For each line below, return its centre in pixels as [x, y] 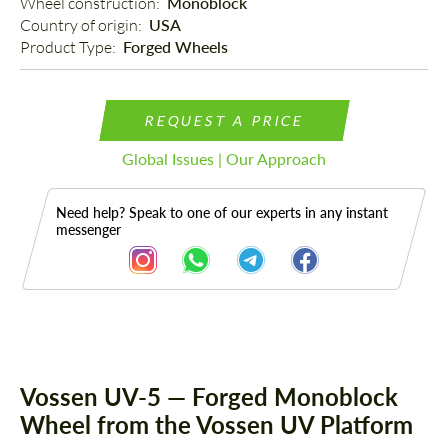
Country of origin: [82, 25]
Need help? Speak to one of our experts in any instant [222, 213]
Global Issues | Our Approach [224, 159]
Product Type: [69, 47]
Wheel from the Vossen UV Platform [216, 425]
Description [88, 379]
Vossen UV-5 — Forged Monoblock [209, 397]
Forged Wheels [175, 47]
